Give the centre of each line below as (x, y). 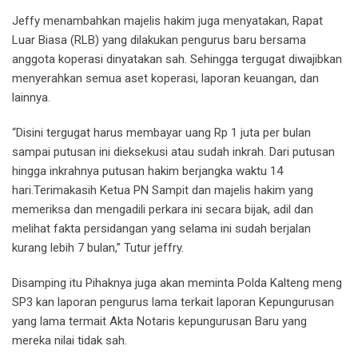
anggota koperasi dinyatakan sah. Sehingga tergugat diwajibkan (177, 60)
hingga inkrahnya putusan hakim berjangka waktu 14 (147, 171)
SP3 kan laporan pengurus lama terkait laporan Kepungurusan (173, 302)
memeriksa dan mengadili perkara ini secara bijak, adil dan (163, 210)
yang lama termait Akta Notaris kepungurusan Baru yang (161, 322)
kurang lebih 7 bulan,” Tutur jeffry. (98, 248)
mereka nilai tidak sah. (70, 341)
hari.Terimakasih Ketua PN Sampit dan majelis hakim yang (163, 191)
